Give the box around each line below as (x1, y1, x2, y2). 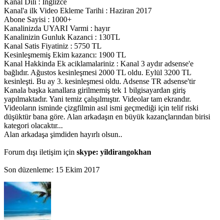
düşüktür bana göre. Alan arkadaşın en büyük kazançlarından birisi (4, 112, 210, 121)
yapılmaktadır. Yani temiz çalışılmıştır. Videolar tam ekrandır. (4, 95, 191, 104)
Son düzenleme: (4, 165, 55, 174)
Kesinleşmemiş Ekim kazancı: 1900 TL (4, 51, 126, 59)
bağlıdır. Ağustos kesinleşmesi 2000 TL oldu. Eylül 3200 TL (4, 68, 191, 77)
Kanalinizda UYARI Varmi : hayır (4, 24, 110, 33)
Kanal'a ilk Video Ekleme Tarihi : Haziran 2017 (4, 6, 152, 15)
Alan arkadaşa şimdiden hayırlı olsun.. (4, 130, 122, 139)
